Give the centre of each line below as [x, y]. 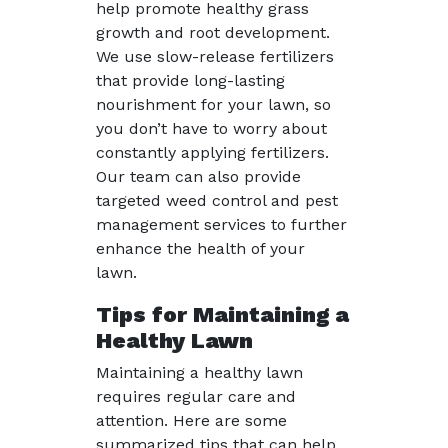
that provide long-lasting [190, 81]
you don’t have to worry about [211, 129]
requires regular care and [196, 397]
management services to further [221, 225]
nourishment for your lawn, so [213, 105]
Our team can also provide [198, 177]
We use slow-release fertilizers [215, 57]
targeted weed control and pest [217, 201]
